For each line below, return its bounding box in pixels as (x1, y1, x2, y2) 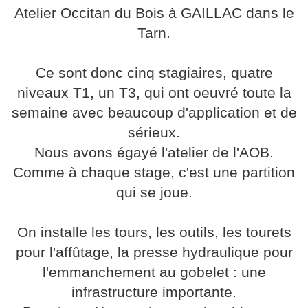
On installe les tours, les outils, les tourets (16, 224, 291, 241)
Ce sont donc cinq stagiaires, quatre (35, 65, 273, 82)
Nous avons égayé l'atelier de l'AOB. (34, 144, 274, 162)
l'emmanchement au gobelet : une (42, 264, 266, 281)
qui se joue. (115, 184, 192, 201)
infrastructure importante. (71, 284, 236, 301)
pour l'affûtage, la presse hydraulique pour (15, 244, 293, 261)
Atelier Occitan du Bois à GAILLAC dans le (14, 5, 294, 22)
